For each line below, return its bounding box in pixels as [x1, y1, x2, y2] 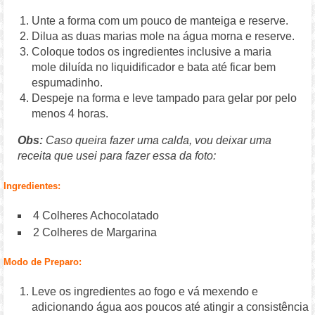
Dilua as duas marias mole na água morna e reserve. [32, 30, 295, 43]
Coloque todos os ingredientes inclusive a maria [32, 46, 272, 58]
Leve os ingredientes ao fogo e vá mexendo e [32, 285, 259, 298]
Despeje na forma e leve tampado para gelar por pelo [32, 92, 297, 105]
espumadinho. [32, 77, 103, 89]
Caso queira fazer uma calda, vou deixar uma [43, 134, 272, 147]
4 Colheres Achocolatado [33, 209, 160, 221]
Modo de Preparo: [4, 256, 82, 267]
